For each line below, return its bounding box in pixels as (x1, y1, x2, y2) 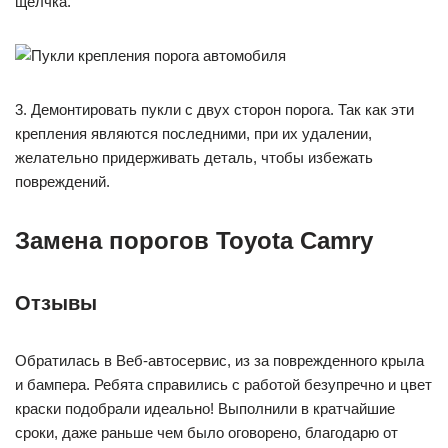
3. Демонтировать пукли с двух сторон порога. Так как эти (15, 101, 414, 118)
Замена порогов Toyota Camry (15, 227, 373, 254)
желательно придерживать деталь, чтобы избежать (15, 149, 373, 166)
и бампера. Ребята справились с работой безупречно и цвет (15, 376, 432, 393)
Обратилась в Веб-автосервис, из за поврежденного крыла (15, 352, 424, 369)
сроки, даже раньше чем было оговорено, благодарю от (15, 424, 398, 441)
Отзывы (15, 292, 97, 314)
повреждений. (15, 173, 110, 190)
